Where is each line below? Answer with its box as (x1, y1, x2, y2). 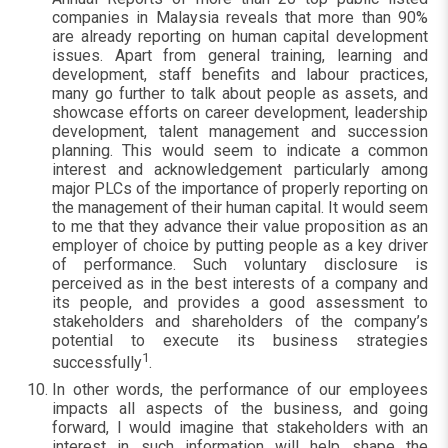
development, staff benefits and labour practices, (52, 65, 428, 84)
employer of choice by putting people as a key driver (52, 236, 428, 255)
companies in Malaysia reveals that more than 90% (52, 8, 428, 27)
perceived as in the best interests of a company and (52, 274, 428, 293)
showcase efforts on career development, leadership (52, 103, 428, 122)
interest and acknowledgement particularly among (52, 160, 428, 179)
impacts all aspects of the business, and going (52, 399, 428, 419)
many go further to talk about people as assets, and (52, 84, 428, 103)
